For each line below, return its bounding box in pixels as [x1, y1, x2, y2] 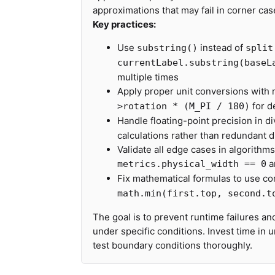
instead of [198, 42, 246, 53]
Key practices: [93, 18, 156, 30]
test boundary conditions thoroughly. [93, 239, 252, 251]
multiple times [117, 71, 179, 83]
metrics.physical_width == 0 [117, 158, 266, 169]
